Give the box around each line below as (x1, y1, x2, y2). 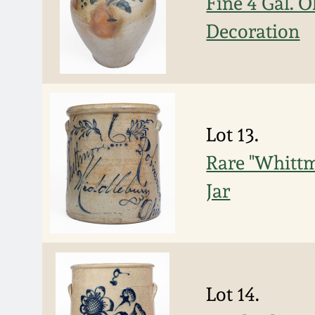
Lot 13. (206, 124, 259, 146)
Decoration (206, 20, 300, 43)
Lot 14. (206, 283, 260, 305)
